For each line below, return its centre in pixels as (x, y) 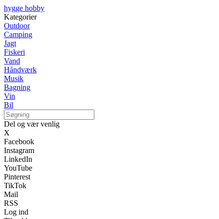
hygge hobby (24, 8)
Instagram (19, 150)
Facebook (19, 142)
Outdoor (17, 26)
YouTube (18, 168)
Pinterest (17, 177)
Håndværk (20, 70)
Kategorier (20, 17)
